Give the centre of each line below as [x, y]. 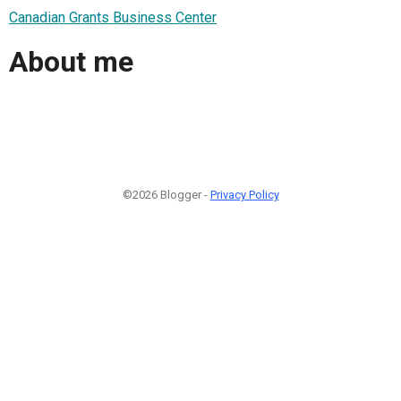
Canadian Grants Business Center [113, 17]
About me [71, 62]
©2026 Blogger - [166, 194]
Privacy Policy [244, 194]
